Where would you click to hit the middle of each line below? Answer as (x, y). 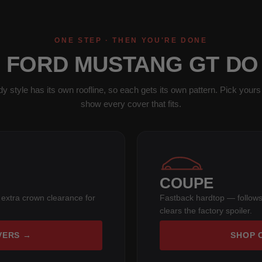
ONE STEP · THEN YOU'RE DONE (131, 40)
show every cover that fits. (131, 104)
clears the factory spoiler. (206, 210)
